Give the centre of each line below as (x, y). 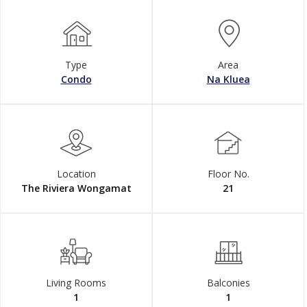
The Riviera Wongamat (76, 188)
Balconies (228, 283)
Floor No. (228, 174)
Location (76, 174)
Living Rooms (76, 283)
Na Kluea (228, 79)
